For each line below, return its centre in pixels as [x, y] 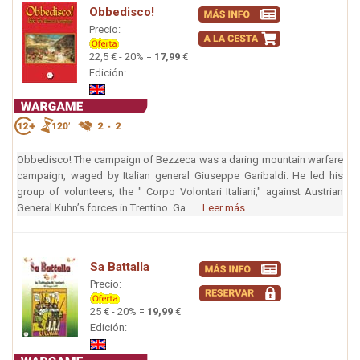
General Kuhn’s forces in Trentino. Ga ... [110, 208]
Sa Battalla [120, 267]
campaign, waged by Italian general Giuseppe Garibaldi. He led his [180, 176]
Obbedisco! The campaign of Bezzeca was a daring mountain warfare [180, 160]
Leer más [224, 208]
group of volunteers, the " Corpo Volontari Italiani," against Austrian [180, 192]
